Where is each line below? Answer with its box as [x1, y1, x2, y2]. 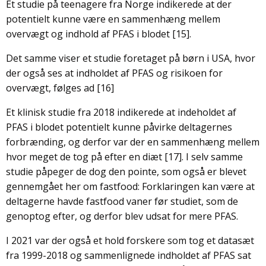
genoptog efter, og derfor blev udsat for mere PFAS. [6, 210, 238, 223]
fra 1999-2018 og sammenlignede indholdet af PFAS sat [6, 249, 251, 262]
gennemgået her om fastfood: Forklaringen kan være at [6, 180, 255, 194]
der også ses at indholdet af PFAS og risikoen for [6, 66, 223, 80]
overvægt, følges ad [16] [6, 81, 114, 95]
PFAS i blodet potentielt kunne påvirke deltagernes [6, 121, 232, 134]
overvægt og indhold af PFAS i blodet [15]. [6, 27, 191, 41]
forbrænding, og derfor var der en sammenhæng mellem [6, 135, 259, 149]
